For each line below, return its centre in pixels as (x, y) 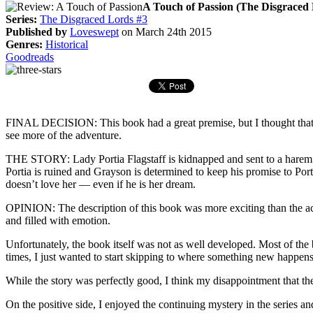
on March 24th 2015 (165, 31)
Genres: (24, 44)
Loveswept (94, 31)
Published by (36, 31)
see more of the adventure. (64, 135)
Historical (67, 44)
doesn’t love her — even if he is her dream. (101, 184)
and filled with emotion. (58, 220)
